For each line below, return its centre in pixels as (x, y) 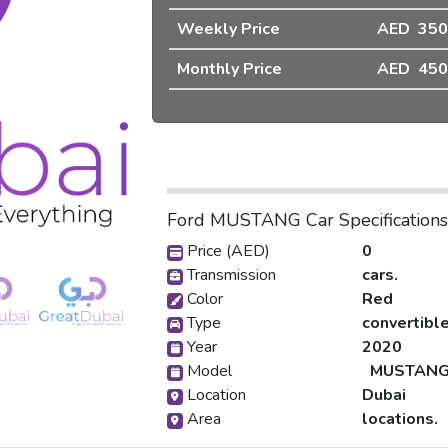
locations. (400, 419)
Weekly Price (228, 29)
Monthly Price (229, 69)
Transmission (229, 275)
